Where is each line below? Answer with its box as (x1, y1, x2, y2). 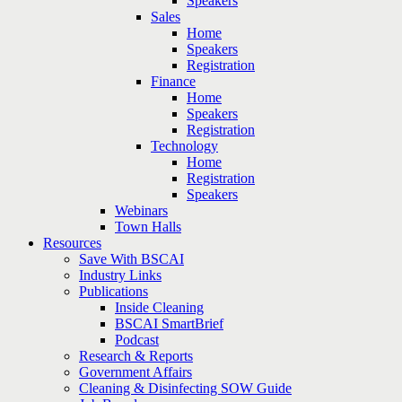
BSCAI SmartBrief (115, 316, 223, 331)
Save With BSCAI (79, 251, 184, 267)
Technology (151, 138, 218, 153)
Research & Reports (79, 348, 193, 363)
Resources (43, 235, 101, 250)
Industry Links (79, 267, 162, 283)
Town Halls (115, 219, 181, 234)
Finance (151, 74, 196, 89)
